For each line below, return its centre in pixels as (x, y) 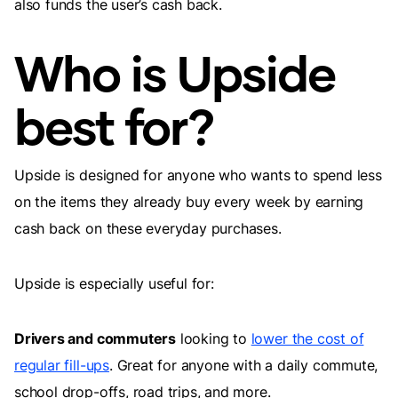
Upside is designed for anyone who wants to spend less (198, 175)
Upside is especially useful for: (114, 283)
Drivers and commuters (95, 338)
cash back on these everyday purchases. (150, 228)
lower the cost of (307, 338)
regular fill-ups (62, 365)
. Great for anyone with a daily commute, (243, 365)
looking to (213, 338)
